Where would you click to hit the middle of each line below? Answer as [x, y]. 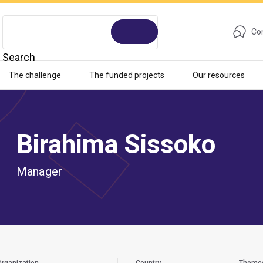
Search [19, 57]
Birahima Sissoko [116, 144]
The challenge [35, 75]
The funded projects [127, 75]
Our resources [218, 75]
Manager [40, 171]
